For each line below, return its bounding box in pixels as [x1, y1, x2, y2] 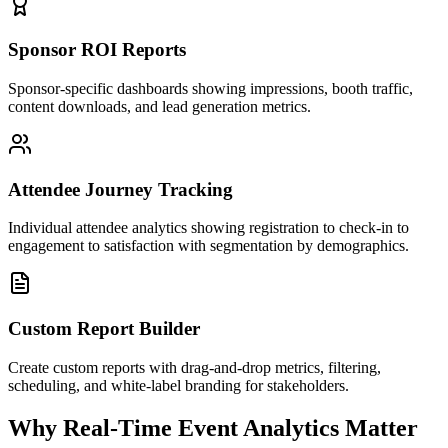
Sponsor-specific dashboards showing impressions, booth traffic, [8, 80, 413, 97]
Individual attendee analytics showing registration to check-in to [8, 219, 409, 237]
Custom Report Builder [8, 318, 200, 340]
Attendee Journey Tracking [8, 178, 233, 200]
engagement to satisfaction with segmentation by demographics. [8, 237, 409, 255]
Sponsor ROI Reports [8, 39, 186, 61]
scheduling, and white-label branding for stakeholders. [8, 376, 349, 394]
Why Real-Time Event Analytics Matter [8, 414, 418, 441]
